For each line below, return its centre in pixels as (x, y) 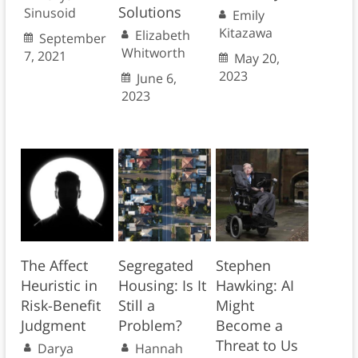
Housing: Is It (162, 286)
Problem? (150, 326)
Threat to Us (257, 346)
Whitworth (153, 53)
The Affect (54, 266)
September (72, 39)
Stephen (243, 266)
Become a (249, 326)
